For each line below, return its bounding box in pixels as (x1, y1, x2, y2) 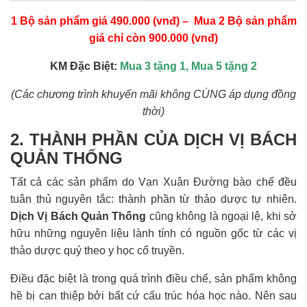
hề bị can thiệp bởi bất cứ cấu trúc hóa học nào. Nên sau (10, 289, 297, 302)
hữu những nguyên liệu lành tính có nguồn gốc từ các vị (10, 227, 297, 239)
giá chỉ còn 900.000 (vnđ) (89, 32, 218, 44)
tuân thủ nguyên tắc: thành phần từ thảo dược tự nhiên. (10, 193, 297, 205)
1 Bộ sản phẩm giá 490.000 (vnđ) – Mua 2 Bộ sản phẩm (10, 14, 297, 27)
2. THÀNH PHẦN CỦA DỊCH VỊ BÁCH (10, 130, 297, 149)
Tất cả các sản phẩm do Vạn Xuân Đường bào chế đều (10, 175, 297, 188)
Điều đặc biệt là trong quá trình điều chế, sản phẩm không (10, 272, 297, 284)
